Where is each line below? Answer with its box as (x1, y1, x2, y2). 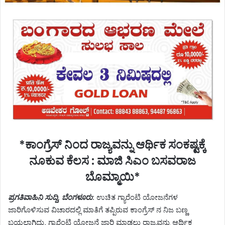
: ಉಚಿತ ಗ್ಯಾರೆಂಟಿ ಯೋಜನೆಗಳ (92, 192, 178, 202)
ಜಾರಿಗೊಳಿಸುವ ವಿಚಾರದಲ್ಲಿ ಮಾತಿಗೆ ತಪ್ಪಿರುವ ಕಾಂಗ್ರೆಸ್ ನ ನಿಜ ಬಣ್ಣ (8, 204, 188, 214)
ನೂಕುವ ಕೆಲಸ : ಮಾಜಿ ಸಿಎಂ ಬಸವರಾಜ (29, 153, 196, 169)
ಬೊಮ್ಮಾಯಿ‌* (85, 169, 140, 185)
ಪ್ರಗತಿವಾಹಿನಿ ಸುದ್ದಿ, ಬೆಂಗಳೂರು (8, 192, 92, 202)
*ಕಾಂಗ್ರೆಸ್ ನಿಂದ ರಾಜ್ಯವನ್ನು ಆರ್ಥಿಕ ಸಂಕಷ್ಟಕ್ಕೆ (19, 137, 206, 153)
